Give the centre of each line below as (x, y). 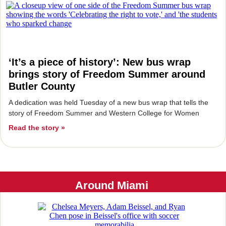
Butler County (42, 86)
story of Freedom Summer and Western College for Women (104, 113)
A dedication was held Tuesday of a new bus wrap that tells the (108, 102)
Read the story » (37, 128)
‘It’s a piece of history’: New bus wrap (100, 62)
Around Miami (113, 185)
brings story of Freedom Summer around (107, 74)
